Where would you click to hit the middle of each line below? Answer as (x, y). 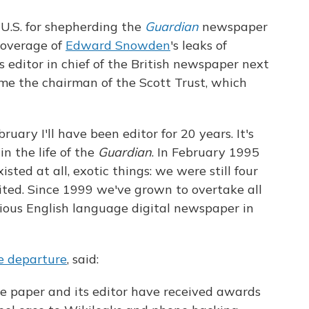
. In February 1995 (206, 152)
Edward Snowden (118, 45)
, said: (83, 259)
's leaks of (199, 45)
